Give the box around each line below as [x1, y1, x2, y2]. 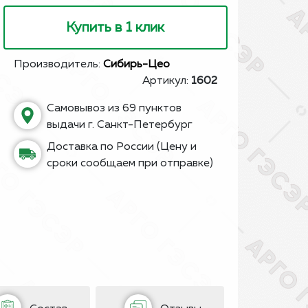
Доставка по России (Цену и [46, 142, 197, 153]
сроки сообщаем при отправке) [46, 158, 213, 169]
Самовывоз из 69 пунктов [46, 103, 181, 114]
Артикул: [142, 76, 191, 87]
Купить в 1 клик [66, 21, 165, 34]
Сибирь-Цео [102, 59, 170, 70]
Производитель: [13, 59, 103, 70]
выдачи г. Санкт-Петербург [46, 120, 192, 131]
